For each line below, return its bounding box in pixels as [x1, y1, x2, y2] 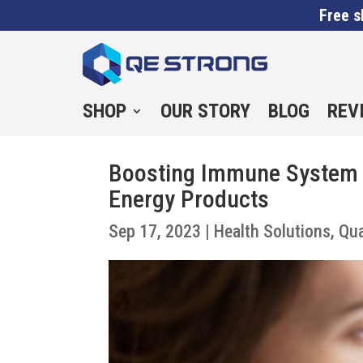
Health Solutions [214, 221, 331, 241]
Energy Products [109, 185, 270, 213]
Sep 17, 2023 [109, 221, 202, 241]
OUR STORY [160, 100, 250, 122]
